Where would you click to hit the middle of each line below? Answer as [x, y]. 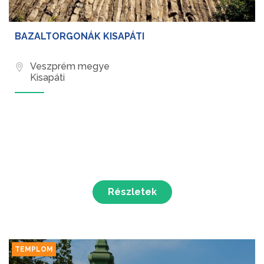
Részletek [132, 192]
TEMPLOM [34, 250]
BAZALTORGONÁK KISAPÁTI [80, 37]
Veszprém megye [70, 67]
